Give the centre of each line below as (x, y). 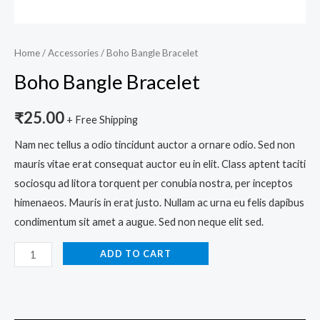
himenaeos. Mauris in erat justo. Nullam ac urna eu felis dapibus (159, 203)
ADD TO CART (135, 253)
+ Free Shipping (102, 119)
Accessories (73, 52)
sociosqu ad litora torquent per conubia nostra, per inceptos (154, 184)
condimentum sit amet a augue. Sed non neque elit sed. (139, 222)
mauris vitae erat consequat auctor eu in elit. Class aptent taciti (160, 164)
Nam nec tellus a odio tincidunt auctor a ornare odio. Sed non (155, 145)
